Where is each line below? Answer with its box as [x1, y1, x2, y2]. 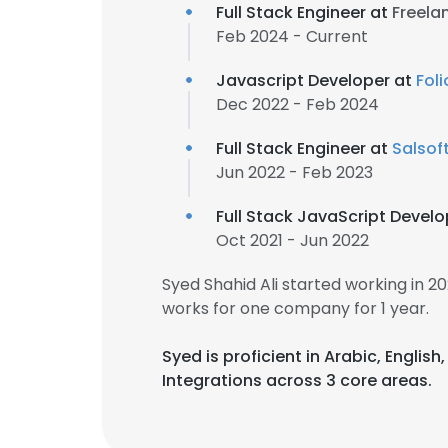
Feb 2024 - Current [216, 25, 368, 48]
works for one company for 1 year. [162, 297, 429, 320]
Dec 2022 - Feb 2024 [216, 93, 379, 116]
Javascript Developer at [216, 69, 416, 92]
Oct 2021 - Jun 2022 [216, 229, 369, 252]
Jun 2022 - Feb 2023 [216, 161, 373, 184]
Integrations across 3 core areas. [162, 369, 432, 392]
